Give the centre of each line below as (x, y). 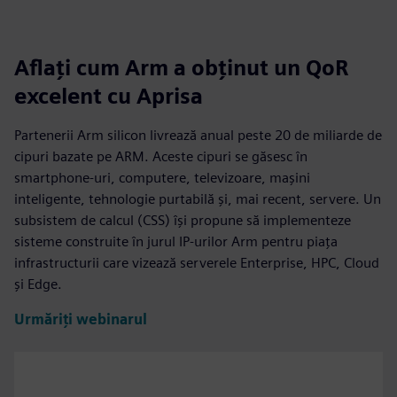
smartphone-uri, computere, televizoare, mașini (162, 177)
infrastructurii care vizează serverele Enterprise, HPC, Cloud (197, 262)
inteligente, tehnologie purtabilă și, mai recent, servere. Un (198, 198)
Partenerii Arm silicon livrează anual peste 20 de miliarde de (198, 135)
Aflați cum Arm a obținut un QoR (181, 67)
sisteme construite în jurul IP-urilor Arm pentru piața (176, 241)
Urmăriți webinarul (81, 319)
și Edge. (38, 284)
